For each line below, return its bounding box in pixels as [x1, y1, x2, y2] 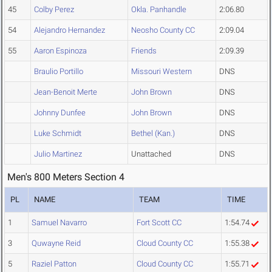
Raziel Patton [32, 259, 76, 269]
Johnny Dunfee [34, 108, 86, 118]
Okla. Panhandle [131, 5, 186, 15]
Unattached [131, 149, 171, 159]
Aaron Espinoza [34, 46, 87, 56]
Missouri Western [131, 67, 192, 76]
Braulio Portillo [34, 67, 83, 76]
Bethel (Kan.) [131, 129, 175, 138]
